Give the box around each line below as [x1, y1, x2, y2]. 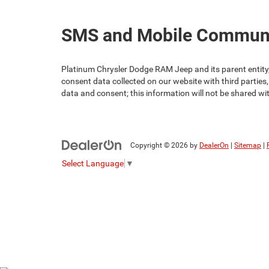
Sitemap [234, 141, 261, 150]
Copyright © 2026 [130, 141, 190, 150]
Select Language [62, 158, 124, 168]
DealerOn [199, 141, 229, 150]
